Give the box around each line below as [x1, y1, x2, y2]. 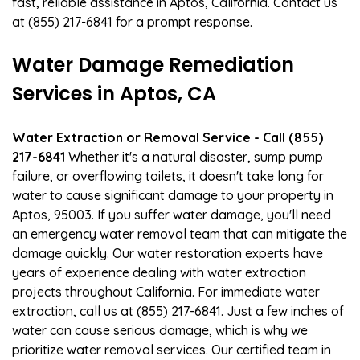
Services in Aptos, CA [12, 80, 216, 107]
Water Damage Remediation [12, 51, 294, 78]
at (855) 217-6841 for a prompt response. [12, 13, 252, 30]
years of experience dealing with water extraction [12, 264, 306, 280]
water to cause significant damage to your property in [12, 186, 333, 203]
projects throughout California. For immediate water [12, 283, 320, 300]
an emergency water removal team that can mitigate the [12, 225, 347, 242]
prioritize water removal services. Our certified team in [12, 341, 331, 358]
